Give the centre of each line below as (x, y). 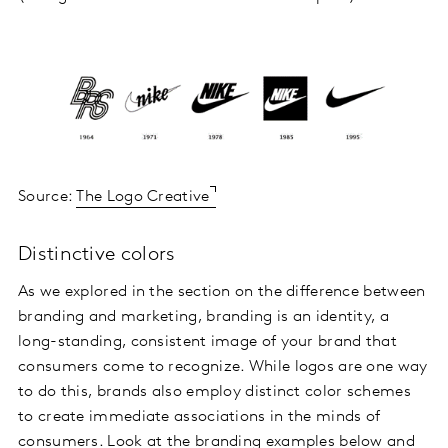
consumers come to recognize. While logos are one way (223, 367)
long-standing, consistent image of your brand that (207, 342)
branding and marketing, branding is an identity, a (203, 317)
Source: (47, 197)
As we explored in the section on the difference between (222, 292)
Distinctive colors (97, 255)
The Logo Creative (143, 197)
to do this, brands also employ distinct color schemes (214, 392)
